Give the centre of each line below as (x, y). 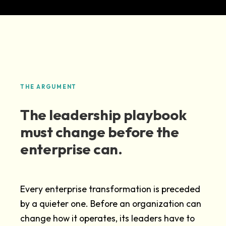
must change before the (100, 131)
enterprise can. (71, 149)
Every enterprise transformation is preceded (110, 189)
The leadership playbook (103, 114)
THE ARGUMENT (49, 87)
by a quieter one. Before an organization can (111, 203)
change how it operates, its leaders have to (107, 218)
